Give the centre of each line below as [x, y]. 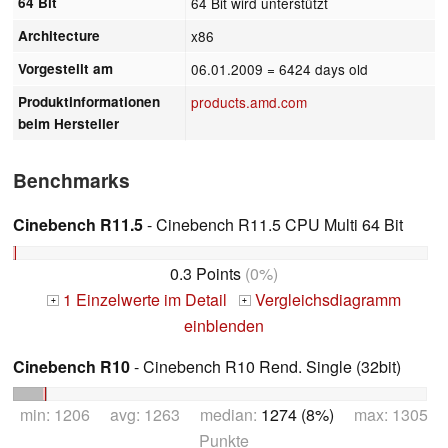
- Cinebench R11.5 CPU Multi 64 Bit [273, 224]
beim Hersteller [69, 123]
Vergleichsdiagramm [325, 299]
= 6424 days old [318, 68]
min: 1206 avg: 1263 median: [140, 415]
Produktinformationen [89, 101]
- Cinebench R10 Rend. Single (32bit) [265, 366]
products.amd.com [249, 101]
